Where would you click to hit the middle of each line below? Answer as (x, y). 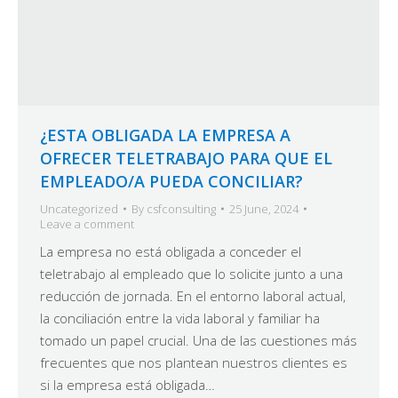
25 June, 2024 (264, 208)
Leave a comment (87, 223)
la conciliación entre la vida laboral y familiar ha (180, 318)
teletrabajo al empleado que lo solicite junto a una (191, 273)
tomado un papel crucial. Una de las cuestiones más (199, 340)
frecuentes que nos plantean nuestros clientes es (194, 362)
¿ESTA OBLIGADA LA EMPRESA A (165, 135)
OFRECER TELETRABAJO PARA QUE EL (186, 158)
